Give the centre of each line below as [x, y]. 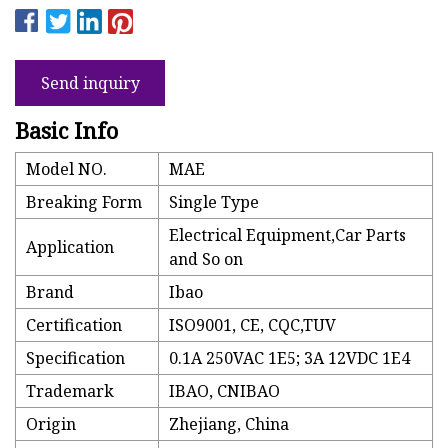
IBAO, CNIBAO [224, 391]
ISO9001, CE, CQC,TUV [252, 325]
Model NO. [66, 169]
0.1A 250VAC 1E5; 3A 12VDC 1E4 [289, 358]
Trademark [70, 391]
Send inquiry [90, 82]
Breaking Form [84, 202]
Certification [74, 325]
